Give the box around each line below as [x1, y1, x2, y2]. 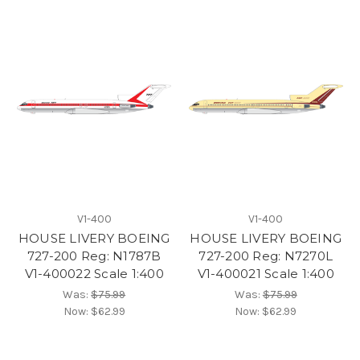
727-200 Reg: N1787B [27, 248, 162, 264]
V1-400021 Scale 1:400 [197, 266, 334, 282]
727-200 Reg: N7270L [198, 248, 333, 264]
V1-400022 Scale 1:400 [24, 266, 164, 282]
